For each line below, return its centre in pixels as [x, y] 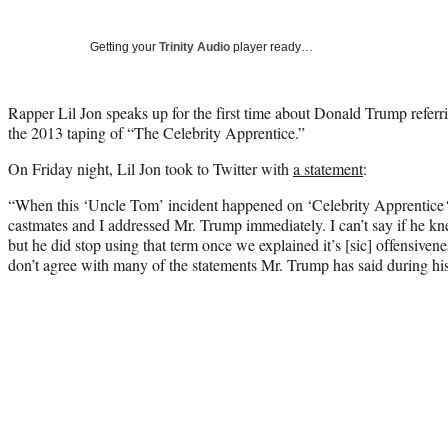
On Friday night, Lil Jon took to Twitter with [150, 168]
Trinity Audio [194, 46]
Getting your [124, 46]
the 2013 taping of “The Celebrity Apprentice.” [156, 132]
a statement [328, 168]
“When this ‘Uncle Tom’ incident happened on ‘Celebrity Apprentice [226, 204]
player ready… [271, 46]
